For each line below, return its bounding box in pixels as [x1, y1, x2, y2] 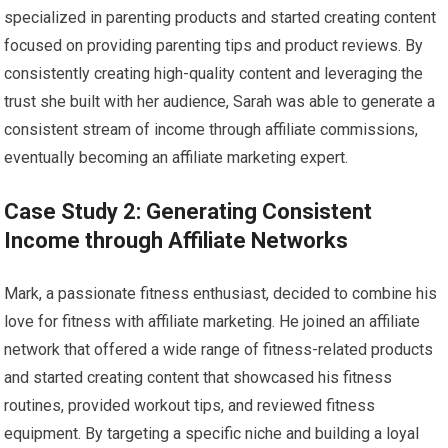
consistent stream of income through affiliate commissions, [4, 120, 419, 140]
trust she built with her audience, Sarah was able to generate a [4, 92, 436, 112]
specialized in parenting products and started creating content [4, 8, 437, 28]
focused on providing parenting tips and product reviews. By [4, 36, 424, 56]
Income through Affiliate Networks [4, 228, 349, 254]
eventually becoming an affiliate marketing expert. [4, 148, 349, 168]
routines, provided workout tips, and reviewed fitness [4, 396, 376, 416]
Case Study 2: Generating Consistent [4, 199, 373, 225]
